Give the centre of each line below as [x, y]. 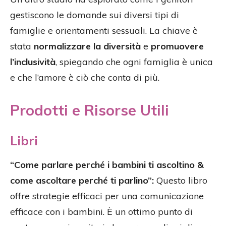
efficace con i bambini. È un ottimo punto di [101, 211]
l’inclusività [33, 62]
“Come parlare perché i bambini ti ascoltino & [107, 164]
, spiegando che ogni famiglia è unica [134, 62]
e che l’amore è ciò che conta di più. [85, 77]
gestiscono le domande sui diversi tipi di [95, 15]
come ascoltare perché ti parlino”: [82, 180]
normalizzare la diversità [87, 46]
